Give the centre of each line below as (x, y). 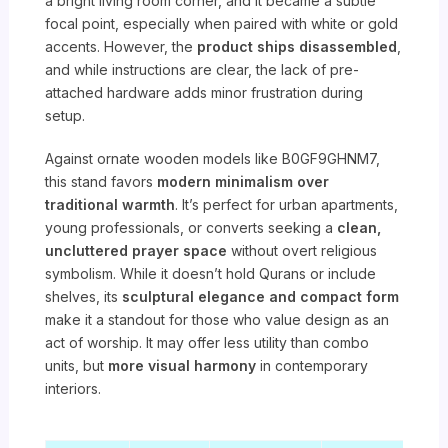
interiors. (73, 389)
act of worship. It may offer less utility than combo (207, 343)
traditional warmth (110, 205)
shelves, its (84, 297)
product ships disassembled (297, 47)
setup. (65, 116)
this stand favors (101, 182)
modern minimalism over (243, 182)
